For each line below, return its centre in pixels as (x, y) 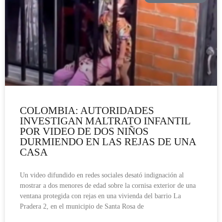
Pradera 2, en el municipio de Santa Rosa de (82, 207)
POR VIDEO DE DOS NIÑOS (84, 132)
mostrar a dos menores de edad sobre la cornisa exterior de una (108, 186)
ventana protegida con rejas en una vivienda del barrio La (100, 196)
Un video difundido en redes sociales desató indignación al (102, 175)
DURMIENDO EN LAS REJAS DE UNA (108, 142)
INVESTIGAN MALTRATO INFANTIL (105, 121)
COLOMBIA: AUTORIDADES (87, 111)
